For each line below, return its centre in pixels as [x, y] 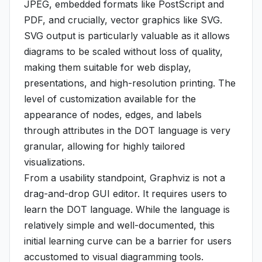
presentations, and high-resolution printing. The [130, 83]
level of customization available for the [110, 99]
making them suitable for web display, [108, 67]
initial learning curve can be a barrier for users [128, 241]
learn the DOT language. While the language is [127, 209]
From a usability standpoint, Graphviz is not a [125, 178]
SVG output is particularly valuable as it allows [127, 36]
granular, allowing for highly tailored [104, 146]
